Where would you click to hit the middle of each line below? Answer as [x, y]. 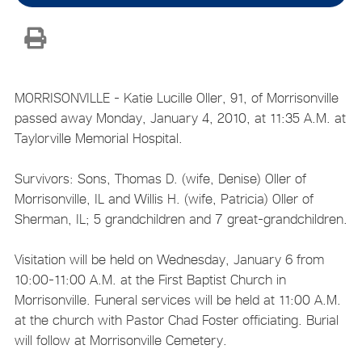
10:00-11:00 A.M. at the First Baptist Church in [150, 279]
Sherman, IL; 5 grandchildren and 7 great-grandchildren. [181, 219]
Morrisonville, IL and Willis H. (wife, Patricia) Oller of [164, 198]
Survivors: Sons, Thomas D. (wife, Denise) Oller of [160, 178]
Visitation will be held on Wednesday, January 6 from [169, 259]
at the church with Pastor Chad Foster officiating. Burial [176, 320]
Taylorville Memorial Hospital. [98, 138]
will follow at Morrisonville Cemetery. [120, 340]
